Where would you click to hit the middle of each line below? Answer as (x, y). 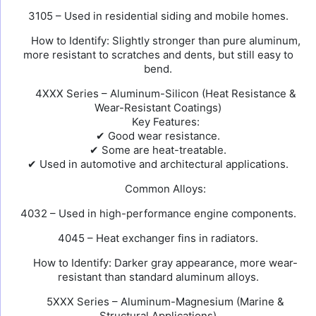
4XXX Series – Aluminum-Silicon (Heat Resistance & (164, 93)
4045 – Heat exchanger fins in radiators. (158, 238)
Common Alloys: (164, 189)
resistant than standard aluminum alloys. (158, 277)
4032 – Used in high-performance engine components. (158, 213)
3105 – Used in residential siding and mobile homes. (158, 16)
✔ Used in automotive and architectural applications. (158, 164)
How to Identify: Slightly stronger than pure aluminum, (164, 41)
